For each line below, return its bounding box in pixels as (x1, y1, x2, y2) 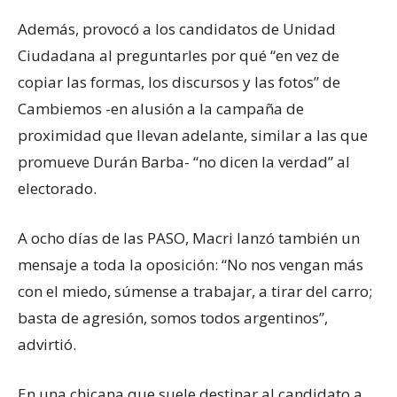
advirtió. (18, 333, 76, 354)
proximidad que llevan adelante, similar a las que (18, 124, 368, 145)
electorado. (18, 177, 97, 198)
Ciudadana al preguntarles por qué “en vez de (18, 44, 339, 66)
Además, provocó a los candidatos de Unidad (18, 18, 336, 39)
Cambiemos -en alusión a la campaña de (18, 97, 304, 119)
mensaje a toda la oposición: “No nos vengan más (18, 253, 363, 275)
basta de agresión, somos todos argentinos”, (18, 307, 328, 328)
